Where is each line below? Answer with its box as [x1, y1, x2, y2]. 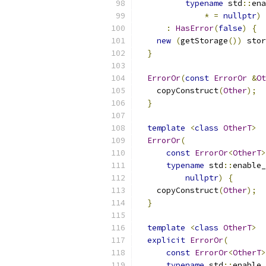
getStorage [180, 36, 228, 46]
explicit [147, 235, 185, 245]
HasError [176, 23, 214, 33]
